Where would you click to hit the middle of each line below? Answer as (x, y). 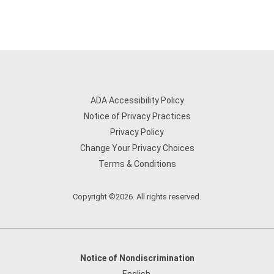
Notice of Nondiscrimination (137, 258)
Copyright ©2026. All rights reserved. (137, 197)
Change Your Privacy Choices (137, 148)
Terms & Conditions (137, 164)
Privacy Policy (137, 132)
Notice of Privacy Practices (137, 116)
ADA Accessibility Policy (137, 100)
